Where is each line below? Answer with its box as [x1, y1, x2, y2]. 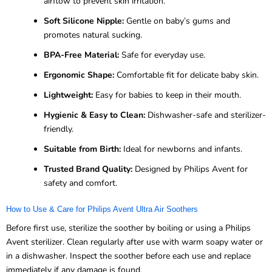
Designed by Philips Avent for [132, 163, 248, 175]
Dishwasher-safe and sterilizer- [145, 109, 266, 121]
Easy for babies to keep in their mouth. [93, 89, 241, 101]
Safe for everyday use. [119, 49, 205, 61]
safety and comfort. [44, 177, 117, 189]
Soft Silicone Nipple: [44, 15, 124, 27]
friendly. [44, 123, 73, 135]
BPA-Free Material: [44, 49, 119, 61]
